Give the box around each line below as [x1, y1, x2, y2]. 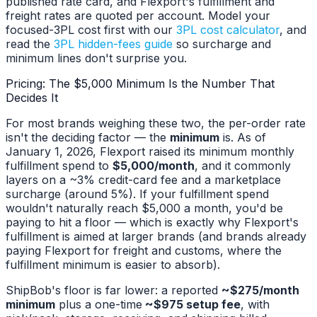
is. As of [219, 130, 266, 145]
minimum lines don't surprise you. [6, 51, 187, 66]
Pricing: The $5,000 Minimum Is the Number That [6, 76, 275, 91]
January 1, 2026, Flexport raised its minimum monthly [6, 144, 294, 159]
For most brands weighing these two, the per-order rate [6, 116, 306, 131]
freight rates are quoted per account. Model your [6, 8, 270, 23]
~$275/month [221, 283, 299, 298]
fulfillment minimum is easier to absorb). [6, 258, 220, 272]
